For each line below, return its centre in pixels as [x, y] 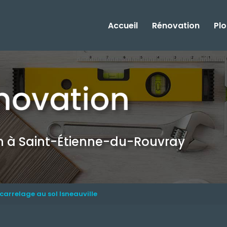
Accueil [123, 25]
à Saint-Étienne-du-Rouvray [96, 142]
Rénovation [176, 25]
